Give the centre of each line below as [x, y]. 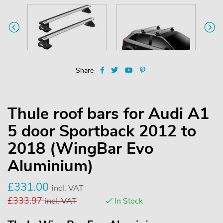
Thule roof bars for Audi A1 [108, 113]
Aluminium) [50, 166]
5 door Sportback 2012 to [102, 131]
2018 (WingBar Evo [80, 148]
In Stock [128, 201]
